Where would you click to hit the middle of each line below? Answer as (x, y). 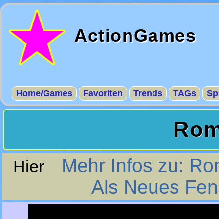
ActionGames (135, 35)
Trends (148, 93)
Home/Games (44, 93)
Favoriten (103, 93)
